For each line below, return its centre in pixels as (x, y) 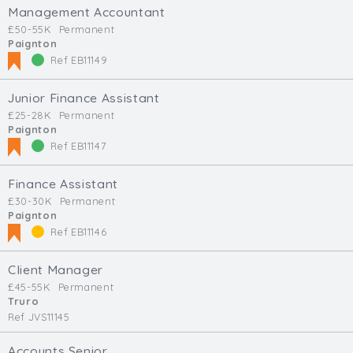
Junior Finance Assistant (84, 98)
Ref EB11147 (77, 146)
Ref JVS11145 (39, 317)
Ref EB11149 (78, 60)
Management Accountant (87, 12)
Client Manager (56, 270)
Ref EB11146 (77, 232)
